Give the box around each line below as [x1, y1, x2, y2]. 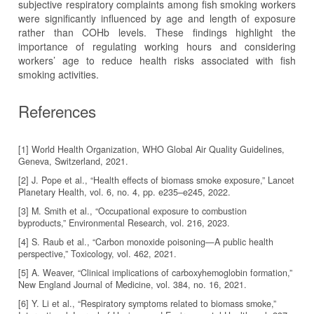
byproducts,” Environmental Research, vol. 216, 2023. [18, 216, 230, 229]
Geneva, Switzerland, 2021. [18, 154, 128, 168]
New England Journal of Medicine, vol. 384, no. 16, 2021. [18, 278, 247, 291]
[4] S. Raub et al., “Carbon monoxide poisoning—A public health [18, 235, 273, 248]
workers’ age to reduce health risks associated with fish [18, 53, 296, 67]
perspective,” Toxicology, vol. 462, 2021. [18, 247, 177, 260]
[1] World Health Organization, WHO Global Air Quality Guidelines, [18, 142, 285, 156]
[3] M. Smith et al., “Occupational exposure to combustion [18, 204, 247, 217]
